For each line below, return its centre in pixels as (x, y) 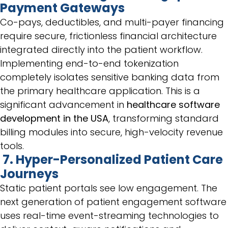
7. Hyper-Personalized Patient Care (112, 160)
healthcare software (173, 105)
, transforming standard (164, 118)
